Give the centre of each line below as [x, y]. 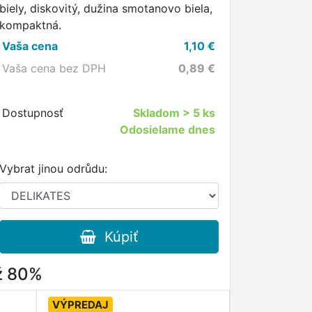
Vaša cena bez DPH [54, 68]
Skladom [157, 113]
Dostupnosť [33, 113]
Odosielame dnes [167, 130]
